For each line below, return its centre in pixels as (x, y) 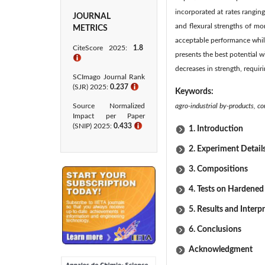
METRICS (90, 28)
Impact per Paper (109, 116)
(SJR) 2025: (91, 87)
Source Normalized (109, 106)
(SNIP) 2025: (93, 126)
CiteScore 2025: (103, 48)
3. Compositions (218, 169)
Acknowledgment (221, 250)
